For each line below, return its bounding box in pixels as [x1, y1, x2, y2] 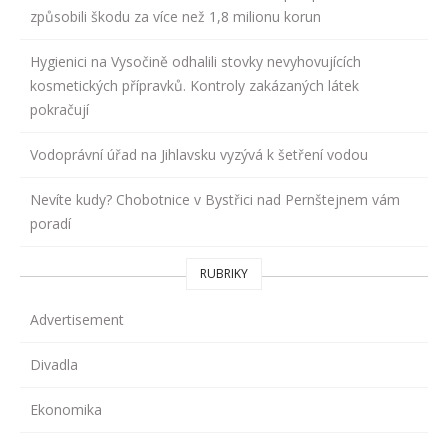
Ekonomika [30, 399, 102, 419]
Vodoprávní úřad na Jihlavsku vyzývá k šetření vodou [30, 144, 368, 164]
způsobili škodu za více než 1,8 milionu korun [30, 6, 321, 26]
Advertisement [30, 309, 124, 329]
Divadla [30, 354, 78, 374]
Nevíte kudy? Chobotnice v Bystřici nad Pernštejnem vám [30, 189, 400, 209]
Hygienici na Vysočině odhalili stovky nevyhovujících [30, 51, 361, 71]
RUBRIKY [200, 264, 248, 282]
